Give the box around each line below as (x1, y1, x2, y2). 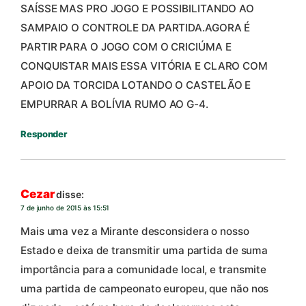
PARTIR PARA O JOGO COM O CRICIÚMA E (20, 40, 232, 53)
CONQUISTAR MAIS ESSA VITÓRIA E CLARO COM (20, 59, 268, 72)
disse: (56, 189, 84, 201)
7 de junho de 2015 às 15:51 (20, 204, 110, 212)
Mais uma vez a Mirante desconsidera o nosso (20, 224, 249, 238)
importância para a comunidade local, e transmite (20, 262, 267, 276)
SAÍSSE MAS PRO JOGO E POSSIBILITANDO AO (20, 1, 255, 15)
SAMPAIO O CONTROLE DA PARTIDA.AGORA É (20, 20, 251, 34)
